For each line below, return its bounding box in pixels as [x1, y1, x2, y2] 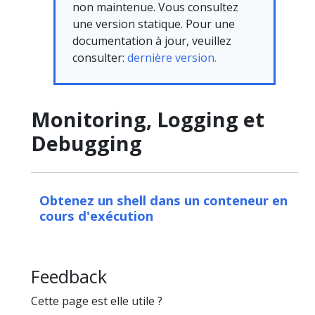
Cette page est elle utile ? [31, 293, 162, 309]
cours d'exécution [39, 207, 153, 224]
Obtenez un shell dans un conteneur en [39, 191, 288, 209]
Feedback [31, 264, 107, 288]
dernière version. [127, 50, 217, 65]
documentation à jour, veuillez [72, 33, 231, 49]
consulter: [72, 50, 127, 65]
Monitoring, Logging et [31, 105, 264, 133]
